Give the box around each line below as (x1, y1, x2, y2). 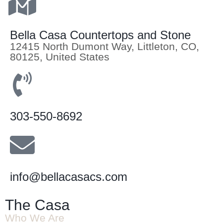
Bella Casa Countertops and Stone (10, 28, 191, 42)
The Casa (5, 197, 70, 214)
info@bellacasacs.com (10, 170, 127, 184)
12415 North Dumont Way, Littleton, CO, (10, 41, 199, 53)
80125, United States (10, 51, 110, 63)
